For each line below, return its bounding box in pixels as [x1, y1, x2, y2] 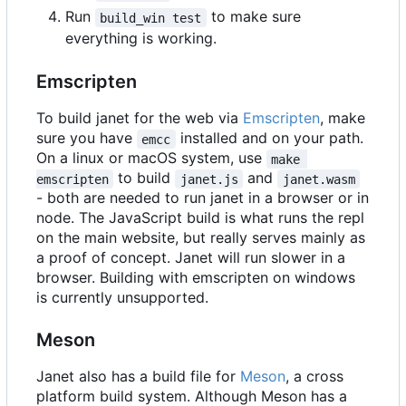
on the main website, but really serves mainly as [36, 228, 365, 247]
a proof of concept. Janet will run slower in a [36, 248, 345, 267]
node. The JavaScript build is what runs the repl [36, 208, 364, 227]
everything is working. [65, 29, 217, 48]
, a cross [285, 367, 343, 386]
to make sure [206, 7, 305, 26]
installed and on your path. [175, 129, 368, 148]
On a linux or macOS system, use [36, 149, 266, 168]
